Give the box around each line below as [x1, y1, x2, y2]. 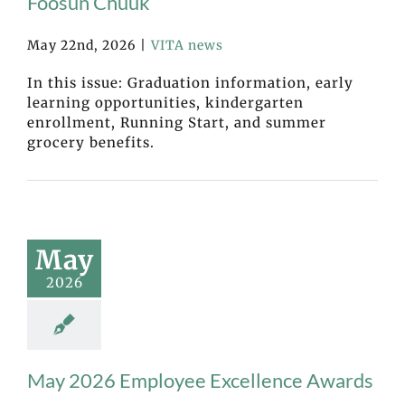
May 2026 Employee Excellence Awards [27, 367, 373, 392]
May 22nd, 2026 [27, 36, 136, 53]
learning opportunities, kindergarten [27, 93, 304, 111]
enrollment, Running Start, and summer [27, 113, 326, 131]
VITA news [151, 36, 223, 53]
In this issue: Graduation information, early [27, 73, 353, 91]
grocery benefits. [27, 133, 155, 151]
